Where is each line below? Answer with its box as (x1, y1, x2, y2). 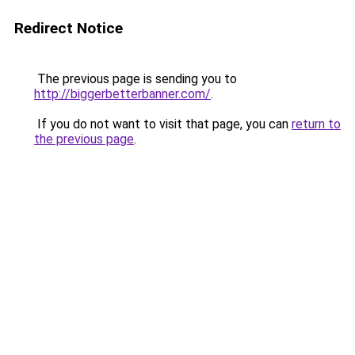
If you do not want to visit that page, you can (34, 116, 292, 132)
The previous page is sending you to (34, 71, 237, 86)
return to (292, 116, 341, 132)
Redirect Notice (14, 19, 123, 37)
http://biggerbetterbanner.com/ (34, 86, 211, 101)
